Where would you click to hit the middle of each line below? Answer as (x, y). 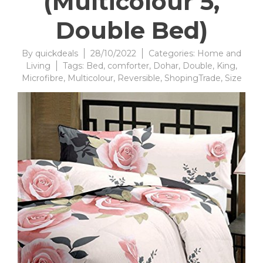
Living (38, 66)
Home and (219, 53)
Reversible (139, 78)
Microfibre (42, 78)
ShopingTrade (192, 78)
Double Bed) (131, 30)
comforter (128, 66)
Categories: (173, 53)
